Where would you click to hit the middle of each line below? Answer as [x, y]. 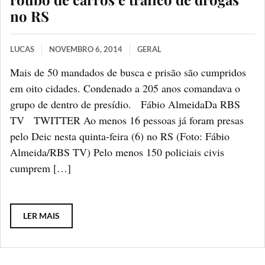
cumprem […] [41, 168]
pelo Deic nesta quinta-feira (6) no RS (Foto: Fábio [120, 136]
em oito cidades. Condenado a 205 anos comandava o [125, 88]
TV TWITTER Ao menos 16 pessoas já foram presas [127, 120]
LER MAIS [41, 216]
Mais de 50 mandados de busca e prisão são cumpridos [128, 72]
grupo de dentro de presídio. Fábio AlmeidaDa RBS [125, 104]
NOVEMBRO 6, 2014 [86, 49]
